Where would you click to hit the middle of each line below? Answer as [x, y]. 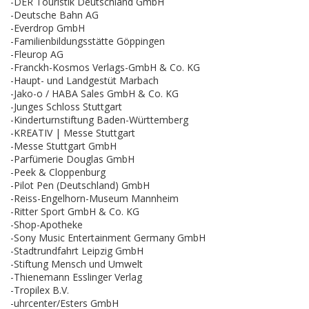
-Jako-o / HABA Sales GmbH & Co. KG [94, 93]
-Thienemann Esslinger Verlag [76, 277]
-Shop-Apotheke [47, 224]
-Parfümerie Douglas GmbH [72, 159]
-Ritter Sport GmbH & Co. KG [75, 211]
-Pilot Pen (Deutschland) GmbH [80, 185]
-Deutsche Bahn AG [54, 14]
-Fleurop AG [37, 54]
